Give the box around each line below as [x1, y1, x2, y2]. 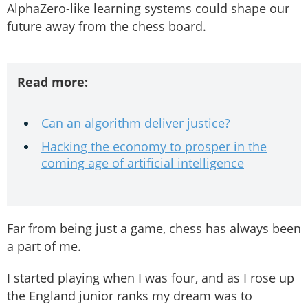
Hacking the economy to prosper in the [41, 138, 267, 155]
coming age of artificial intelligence [41, 155, 244, 172]
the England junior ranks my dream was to [7, 287, 252, 305]
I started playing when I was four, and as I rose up [7, 269, 294, 287]
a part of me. [7, 238, 81, 255]
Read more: [17, 74, 88, 91]
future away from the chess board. [7, 18, 206, 35]
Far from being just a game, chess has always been [7, 220, 301, 237]
